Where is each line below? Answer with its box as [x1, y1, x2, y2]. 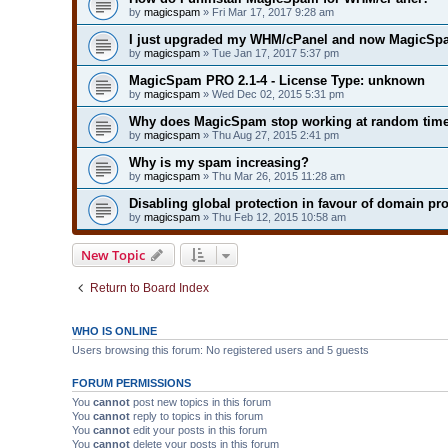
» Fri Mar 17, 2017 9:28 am [200, 5, 334, 18]
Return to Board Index [90, 280, 209, 295]
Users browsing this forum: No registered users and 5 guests [72, 343, 369, 356]
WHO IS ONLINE [72, 324, 157, 337]
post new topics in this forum [130, 395, 271, 408]
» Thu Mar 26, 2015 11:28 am [200, 169, 345, 182]
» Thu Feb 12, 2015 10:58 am [200, 210, 346, 223]
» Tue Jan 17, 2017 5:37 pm [200, 46, 339, 59]
